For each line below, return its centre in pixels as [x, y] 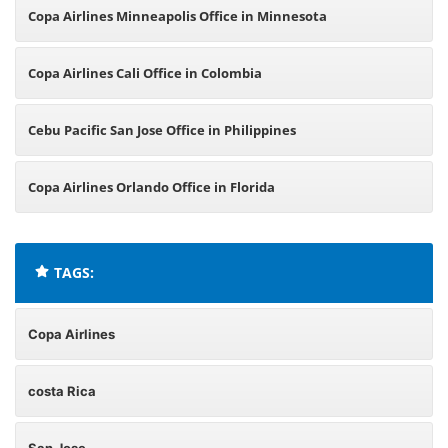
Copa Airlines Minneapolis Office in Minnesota [177, 16]
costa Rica [62, 391]
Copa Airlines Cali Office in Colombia [145, 73]
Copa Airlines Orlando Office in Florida [151, 187]
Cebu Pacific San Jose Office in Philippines [162, 130]
